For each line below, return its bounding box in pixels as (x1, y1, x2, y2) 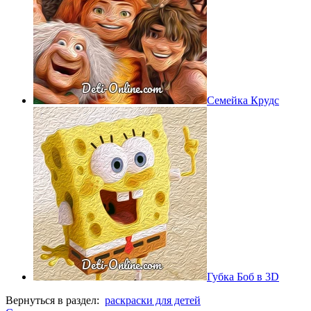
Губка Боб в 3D (207, 270, 279, 283)
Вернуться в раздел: (6, 294, 105, 306)
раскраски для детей (105, 294, 201, 306)
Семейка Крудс (207, 94, 279, 106)
